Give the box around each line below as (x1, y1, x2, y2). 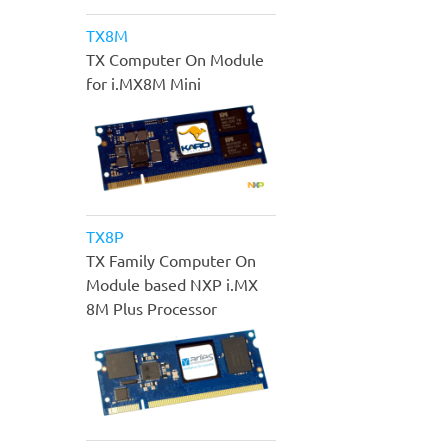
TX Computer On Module (86, 49, 264, 70)
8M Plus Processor (86, 297, 217, 318)
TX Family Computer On (86, 249, 256, 270)
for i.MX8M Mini (86, 73, 201, 94)
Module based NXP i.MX (86, 273, 258, 294)
